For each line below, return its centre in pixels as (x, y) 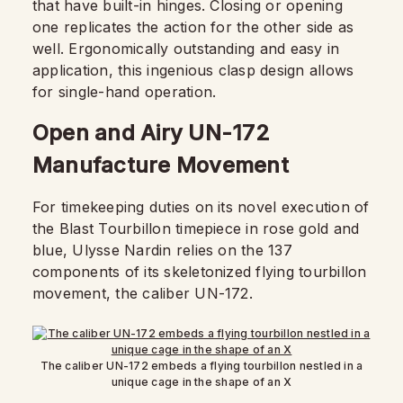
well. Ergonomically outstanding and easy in (186, 49)
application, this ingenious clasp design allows (193, 70)
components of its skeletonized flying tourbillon (200, 272)
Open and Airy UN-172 (151, 133)
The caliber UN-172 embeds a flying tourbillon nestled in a (201, 366)
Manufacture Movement (161, 165)
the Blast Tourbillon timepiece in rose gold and (196, 228)
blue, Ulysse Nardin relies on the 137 (162, 250)
